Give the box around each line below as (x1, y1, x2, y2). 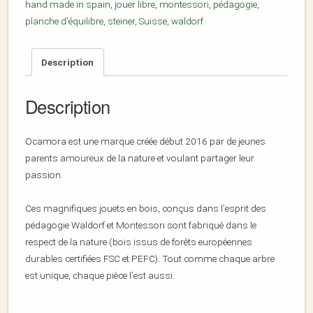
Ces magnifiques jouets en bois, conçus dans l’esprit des (25, 203, 266, 214)
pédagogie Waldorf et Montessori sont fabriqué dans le (25, 219, 256, 231)
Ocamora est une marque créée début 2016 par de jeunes (25, 136, 265, 147)
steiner (108, 15, 135, 27)
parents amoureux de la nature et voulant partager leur (25, 152, 254, 164)
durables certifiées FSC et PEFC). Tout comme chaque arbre (25, 253, 275, 265)
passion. (25, 169, 63, 181)
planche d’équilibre (25, 15, 103, 27)
